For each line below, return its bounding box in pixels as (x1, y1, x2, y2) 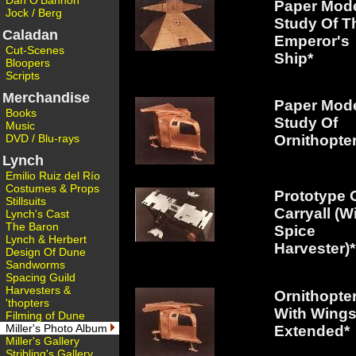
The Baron (6, 220, 59, 233)
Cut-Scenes (6, 44, 64, 56)
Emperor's (274, 33, 350, 50)
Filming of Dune (6, 309, 85, 322)
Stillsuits (6, 195, 46, 207)
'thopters (6, 296, 49, 309)
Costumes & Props (6, 182, 99, 195)
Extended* (274, 322, 350, 339)
